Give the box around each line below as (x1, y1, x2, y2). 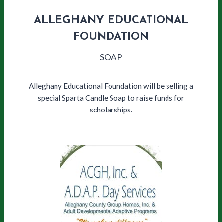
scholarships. (90, 105, 132, 114)
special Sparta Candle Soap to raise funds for (38, 93, 184, 102)
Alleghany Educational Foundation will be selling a (29, 81, 193, 90)
